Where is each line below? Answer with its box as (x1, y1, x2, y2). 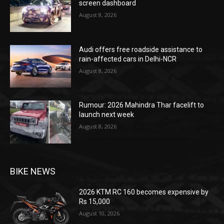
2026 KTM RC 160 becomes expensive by (79, 187, 209, 196)
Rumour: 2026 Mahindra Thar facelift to (79, 101, 204, 109)
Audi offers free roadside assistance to (79, 45, 203, 53)
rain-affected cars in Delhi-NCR (79, 54, 177, 63)
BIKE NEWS (10, 165, 55, 176)
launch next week (79, 110, 134, 119)
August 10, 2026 (79, 209, 120, 217)
